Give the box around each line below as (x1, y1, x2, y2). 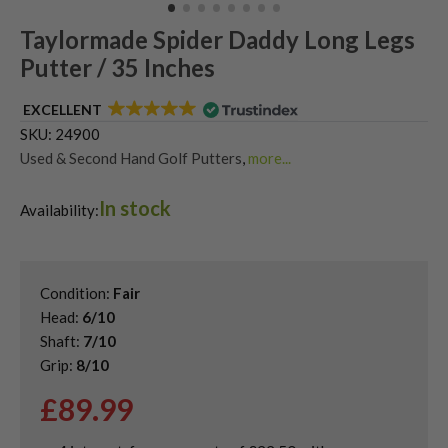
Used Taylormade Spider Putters (194, 172, 407, 191)
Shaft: (40, 331, 83, 350)
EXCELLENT (23, 100, 102, 118)
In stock (99, 195, 171, 220)
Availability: (20, 200, 99, 219)
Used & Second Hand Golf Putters (20, 148, 242, 167)
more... (248, 148, 291, 167)
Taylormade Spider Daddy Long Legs (20, 24, 415, 54)
